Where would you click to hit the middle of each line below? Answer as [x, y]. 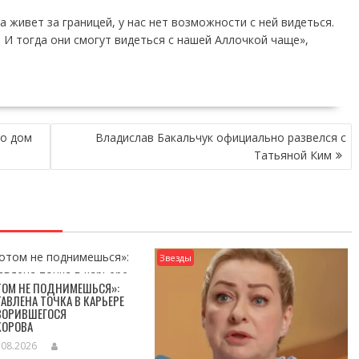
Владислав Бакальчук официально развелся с [221, 137]
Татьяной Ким [293, 155]
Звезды [176, 258]
